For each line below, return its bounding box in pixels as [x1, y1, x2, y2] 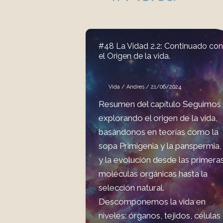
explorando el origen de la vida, [98, 113, 218, 123]
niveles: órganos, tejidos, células [98, 211, 221, 221]
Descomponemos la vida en [98, 197, 206, 207]
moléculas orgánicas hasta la [98, 169, 208, 179]
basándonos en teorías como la [98, 127, 219, 137]
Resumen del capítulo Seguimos [98, 99, 221, 110]
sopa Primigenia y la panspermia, [98, 141, 222, 151]
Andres [126, 84, 146, 91]
